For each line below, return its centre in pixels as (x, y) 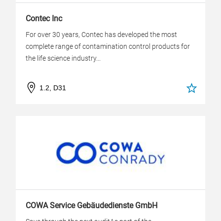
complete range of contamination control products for (108, 46)
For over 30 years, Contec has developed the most (101, 35)
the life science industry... (63, 58)
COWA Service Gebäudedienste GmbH (92, 205)
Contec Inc (44, 18)
